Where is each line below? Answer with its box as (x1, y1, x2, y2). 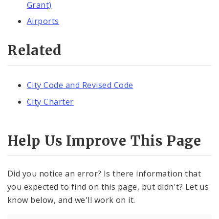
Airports (27, 16, 59, 27)
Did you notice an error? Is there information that (7, 168, 201, 179)
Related (7, 42, 62, 60)
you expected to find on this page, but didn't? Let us (7, 181, 209, 193)
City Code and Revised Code (27, 80, 133, 91)
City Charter (27, 96, 74, 107)
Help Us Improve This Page (7, 131, 201, 150)
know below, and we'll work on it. (7, 195, 135, 206)
